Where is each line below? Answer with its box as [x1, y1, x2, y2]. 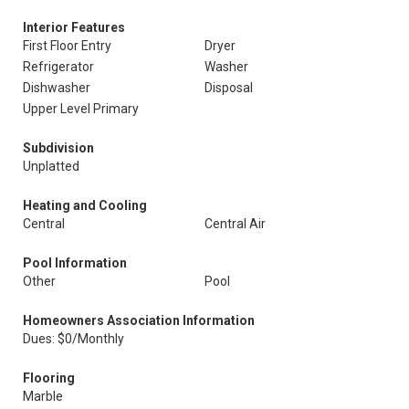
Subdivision [23, 141, 94, 155]
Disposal [204, 80, 253, 95]
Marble [23, 389, 63, 404]
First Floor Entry [23, 38, 111, 53]
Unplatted [23, 159, 79, 173]
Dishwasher [23, 80, 90, 95]
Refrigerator [23, 59, 94, 74]
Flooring [23, 371, 75, 385]
